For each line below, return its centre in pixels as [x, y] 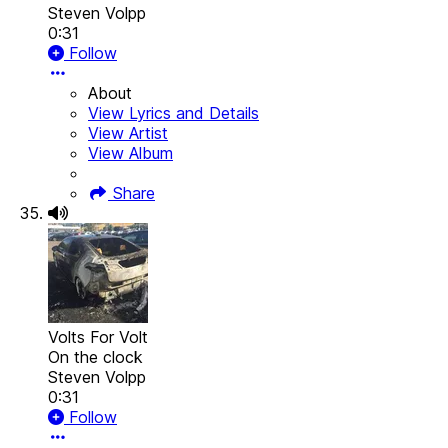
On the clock [95, 357]
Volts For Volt [98, 337]
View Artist [128, 133]
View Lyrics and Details [173, 113]
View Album [130, 153]
